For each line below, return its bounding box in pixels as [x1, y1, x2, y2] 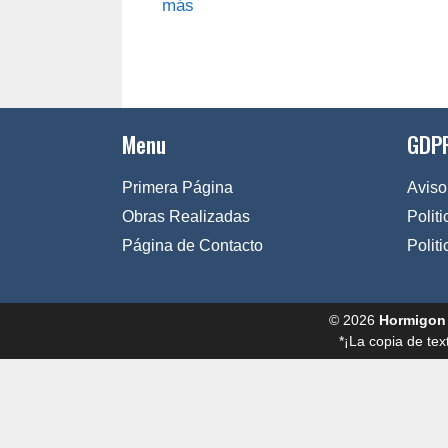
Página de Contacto [122, 237, 263, 254]
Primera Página [122, 179, 233, 196]
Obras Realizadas [122, 208, 250, 225]
